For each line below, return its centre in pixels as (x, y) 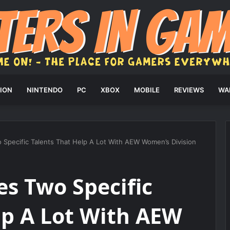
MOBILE (147, 90)
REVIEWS (189, 90)
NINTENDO (44, 90)
